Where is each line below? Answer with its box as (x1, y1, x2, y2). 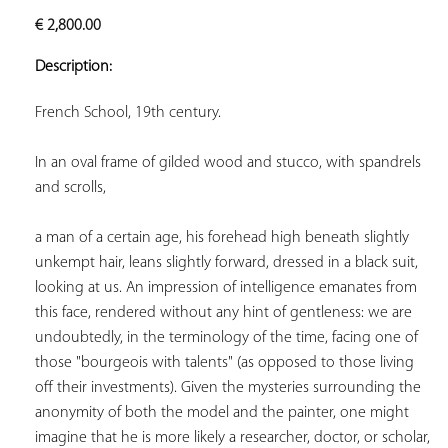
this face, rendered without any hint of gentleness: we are (35, 304, 412, 321)
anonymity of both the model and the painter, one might (35, 404, 409, 421)
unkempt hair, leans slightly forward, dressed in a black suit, (35, 254, 418, 271)
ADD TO (343, 3, 389, 17)
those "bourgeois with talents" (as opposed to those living (35, 354, 414, 371)
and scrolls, (35, 179, 114, 196)
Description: (35, 58, 112, 75)
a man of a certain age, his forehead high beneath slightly (35, 229, 409, 246)
